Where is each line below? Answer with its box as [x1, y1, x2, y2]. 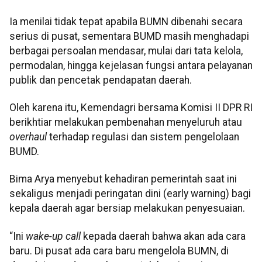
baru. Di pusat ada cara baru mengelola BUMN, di [9, 244, 229, 257]
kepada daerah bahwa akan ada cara [81, 230, 246, 242]
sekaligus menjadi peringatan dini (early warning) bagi [9, 188, 251, 200]
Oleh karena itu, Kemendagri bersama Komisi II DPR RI [9, 102, 253, 114]
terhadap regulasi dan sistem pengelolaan [47, 131, 239, 143]
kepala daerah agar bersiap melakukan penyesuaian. [9, 202, 245, 215]
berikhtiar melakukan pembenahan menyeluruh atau [9, 116, 242, 129]
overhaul [9, 131, 47, 143]
